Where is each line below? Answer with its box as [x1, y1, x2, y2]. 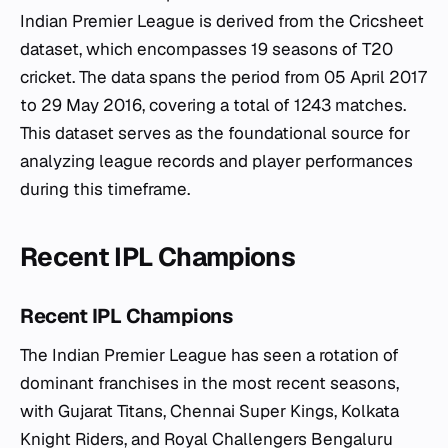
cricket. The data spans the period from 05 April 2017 [20, 65, 427, 88]
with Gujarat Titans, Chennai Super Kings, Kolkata [20, 399, 399, 422]
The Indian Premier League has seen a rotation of [20, 343, 399, 366]
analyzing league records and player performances [20, 149, 413, 172]
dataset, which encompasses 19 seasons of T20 [20, 37, 393, 60]
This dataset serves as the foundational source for [20, 121, 410, 144]
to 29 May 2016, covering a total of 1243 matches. [20, 93, 406, 116]
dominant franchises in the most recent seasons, [20, 371, 399, 394]
